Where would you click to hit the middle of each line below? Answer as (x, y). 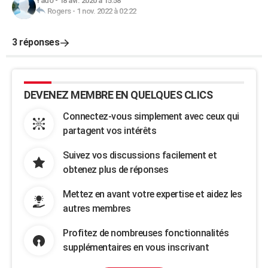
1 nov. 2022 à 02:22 (106, 11)
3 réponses (36, 42)
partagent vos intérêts (109, 131)
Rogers (59, 11)
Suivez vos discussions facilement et (140, 155)
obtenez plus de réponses (115, 170)
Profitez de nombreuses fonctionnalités (146, 233)
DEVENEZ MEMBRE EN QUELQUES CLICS (118, 95)
